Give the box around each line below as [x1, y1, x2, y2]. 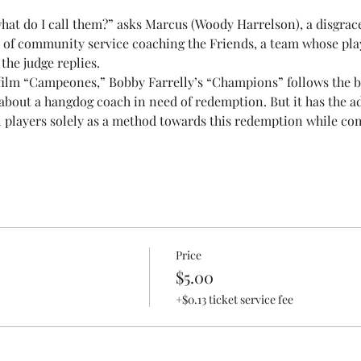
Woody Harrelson [194, 15, 296, 32]
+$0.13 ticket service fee [175, 291, 293, 307]
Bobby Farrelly [108, 73, 194, 90]
